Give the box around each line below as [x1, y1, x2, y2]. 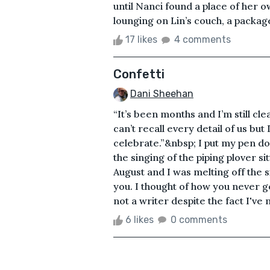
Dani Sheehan [130, 87, 193, 99]
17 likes [123, 33, 160, 45]
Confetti [113, 66, 165, 81]
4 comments [174, 33, 231, 45]
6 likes [123, 213, 156, 225]
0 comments [171, 213, 227, 225]
